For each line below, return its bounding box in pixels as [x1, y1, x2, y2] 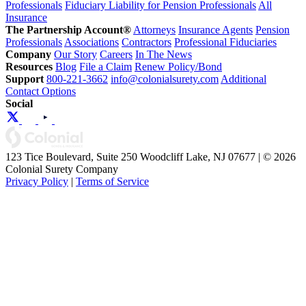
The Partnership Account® [5, 23, 131, 36]
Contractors [122, 36, 171, 48]
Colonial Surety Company [5, 163, 118, 175]
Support [5, 72, 44, 85]
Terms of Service [76, 175, 149, 187]
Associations [64, 36, 119, 48]
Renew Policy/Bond [135, 60, 222, 72]
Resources [5, 60, 53, 72]
